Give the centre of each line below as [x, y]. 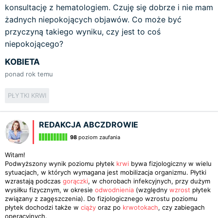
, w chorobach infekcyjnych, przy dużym [149, 181]
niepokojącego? [34, 44]
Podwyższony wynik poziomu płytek [61, 163]
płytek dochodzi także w [43, 207]
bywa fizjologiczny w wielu [170, 163]
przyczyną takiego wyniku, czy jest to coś [83, 32]
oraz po [109, 207]
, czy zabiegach [182, 207]
